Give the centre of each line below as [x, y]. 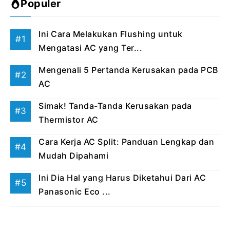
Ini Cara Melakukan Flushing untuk [111, 34]
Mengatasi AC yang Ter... [90, 47]
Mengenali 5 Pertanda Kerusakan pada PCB [128, 70]
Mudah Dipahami [73, 155]
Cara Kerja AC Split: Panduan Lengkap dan [126, 141]
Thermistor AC [69, 119]
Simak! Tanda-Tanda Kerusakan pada [116, 106]
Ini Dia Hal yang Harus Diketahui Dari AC [122, 177]
